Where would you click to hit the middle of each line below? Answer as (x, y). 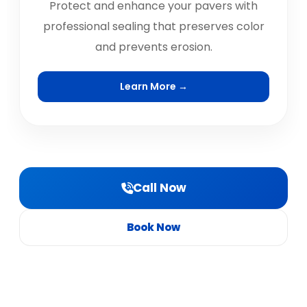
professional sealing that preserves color (153, 26)
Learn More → (153, 86)
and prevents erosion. (153, 47)
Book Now (153, 227)
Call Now (159, 188)
